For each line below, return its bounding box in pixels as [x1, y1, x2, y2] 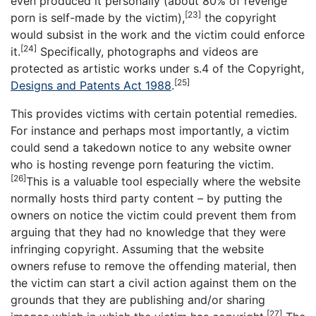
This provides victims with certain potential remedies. [11, 107, 297, 121]
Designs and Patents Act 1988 [11, 78, 171, 92]
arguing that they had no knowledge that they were [11, 225, 286, 239]
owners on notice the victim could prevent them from [11, 208, 296, 222]
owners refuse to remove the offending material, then [11, 259, 296, 273]
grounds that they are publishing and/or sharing [11, 293, 265, 307]
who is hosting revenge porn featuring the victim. [11, 157, 274, 171]
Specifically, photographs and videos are [37, 44, 258, 59]
